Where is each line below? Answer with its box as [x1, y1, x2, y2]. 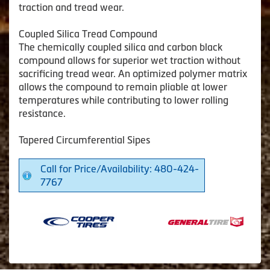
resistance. [19, 108, 66, 119]
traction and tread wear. [19, 2, 124, 13]
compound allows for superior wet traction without [19, 55, 240, 66]
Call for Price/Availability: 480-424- [40, 163, 199, 175]
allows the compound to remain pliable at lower [19, 81, 227, 93]
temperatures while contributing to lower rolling [19, 95, 228, 106]
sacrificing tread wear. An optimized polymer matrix [19, 68, 247, 80]
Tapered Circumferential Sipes [19, 134, 150, 146]
